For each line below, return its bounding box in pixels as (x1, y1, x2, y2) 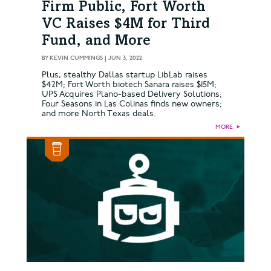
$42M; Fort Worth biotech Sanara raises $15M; (42, 79, 217, 90)
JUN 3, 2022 (108, 54, 142, 62)
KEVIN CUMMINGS (50, 54, 103, 62)
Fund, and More (42, 34, 151, 50)
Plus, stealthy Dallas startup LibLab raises (42, 70, 207, 80)
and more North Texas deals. (42, 108, 156, 119)
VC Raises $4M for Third (42, 18, 210, 33)
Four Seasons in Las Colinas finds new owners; (42, 99, 222, 109)
